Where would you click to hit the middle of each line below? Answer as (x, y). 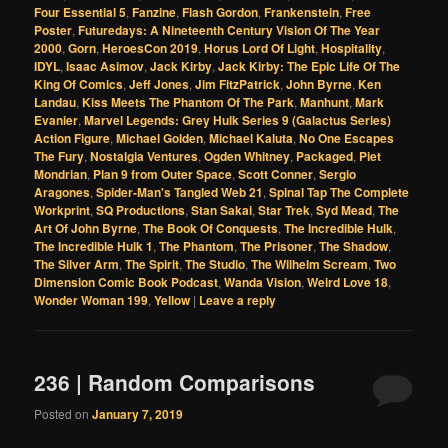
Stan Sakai (222, 210)
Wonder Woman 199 (91, 300)
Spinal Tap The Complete (339, 192)
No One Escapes (347, 138)
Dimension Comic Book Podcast (126, 282)
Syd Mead (344, 210)
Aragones (62, 192)
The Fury (59, 156)
